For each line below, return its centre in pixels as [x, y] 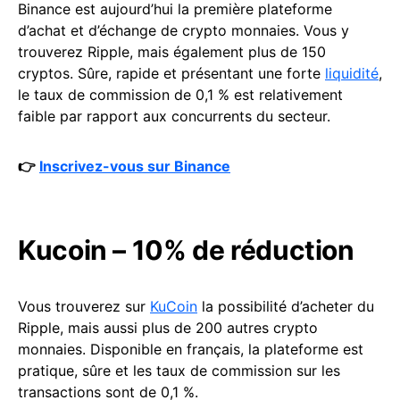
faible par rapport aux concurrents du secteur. [176, 116]
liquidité [352, 73]
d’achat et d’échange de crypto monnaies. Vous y [183, 30]
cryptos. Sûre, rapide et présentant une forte [171, 73]
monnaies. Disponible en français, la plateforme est [191, 349]
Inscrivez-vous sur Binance [135, 166]
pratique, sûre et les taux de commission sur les [179, 371]
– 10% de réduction [230, 250]
